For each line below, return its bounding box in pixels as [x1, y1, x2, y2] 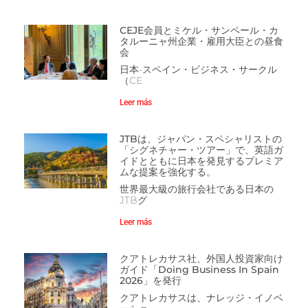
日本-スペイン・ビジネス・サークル [119, 63, 277, 76]
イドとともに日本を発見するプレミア [119, 155, 283, 168]
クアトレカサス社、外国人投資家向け [119, 252, 283, 265]
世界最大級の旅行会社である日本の [119, 183, 274, 196]
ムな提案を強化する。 [119, 166, 216, 179]
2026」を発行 [119, 274, 181, 287]
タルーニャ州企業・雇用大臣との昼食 [119, 35, 283, 48]
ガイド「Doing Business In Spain [119, 263, 279, 276]
